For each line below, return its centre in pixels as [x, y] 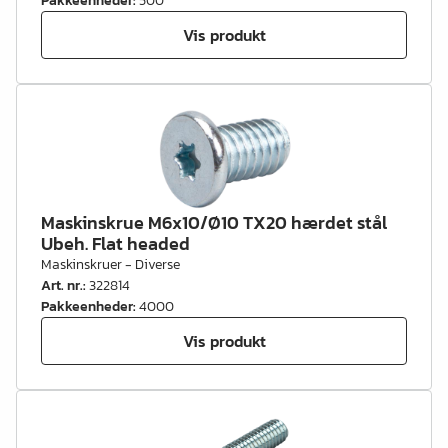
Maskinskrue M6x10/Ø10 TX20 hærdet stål [214, 222]
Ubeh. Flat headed [115, 243]
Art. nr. [62, 285]
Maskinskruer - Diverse [110, 264]
